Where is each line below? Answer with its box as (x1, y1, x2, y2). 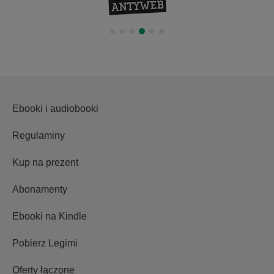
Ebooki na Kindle (12, 210, 87, 221)
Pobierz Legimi (12, 237, 78, 248)
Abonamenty (12, 183, 67, 194)
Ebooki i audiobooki (12, 103, 98, 114)
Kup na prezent (12, 157, 78, 168)
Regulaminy (12, 130, 65, 141)
